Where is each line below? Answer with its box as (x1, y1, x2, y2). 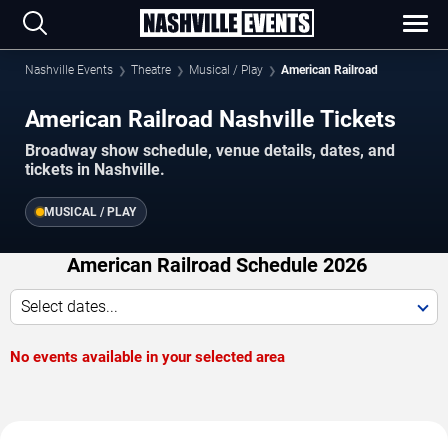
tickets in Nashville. (25, 160, 165, 180)
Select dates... (21, 297, 118, 317)
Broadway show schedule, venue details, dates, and (25, 141, 395, 161)
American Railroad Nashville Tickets (25, 105, 396, 133)
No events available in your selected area (10, 348, 285, 367)
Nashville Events (25, 63, 113, 77)
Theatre (131, 63, 171, 77)
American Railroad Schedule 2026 (66, 253, 367, 278)
